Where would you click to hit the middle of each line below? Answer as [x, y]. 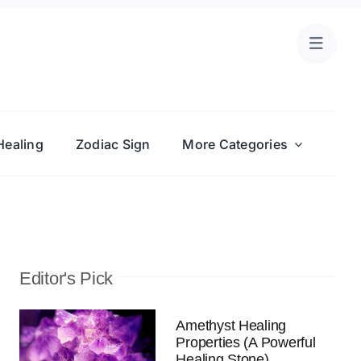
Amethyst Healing [231, 326]
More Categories [235, 144]
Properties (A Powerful [246, 342]
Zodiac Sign [113, 144]
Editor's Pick [66, 278]
